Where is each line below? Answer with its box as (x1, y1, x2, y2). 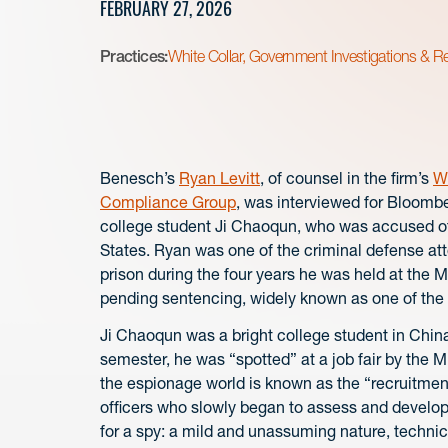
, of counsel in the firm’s (260, 168, 433, 188)
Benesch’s (100, 168, 179, 188)
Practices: (100, 46, 168, 66)
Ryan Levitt (179, 168, 260, 188)
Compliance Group (100, 192, 236, 212)
